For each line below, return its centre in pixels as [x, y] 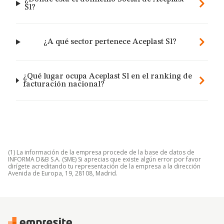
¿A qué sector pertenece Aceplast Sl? [110, 42]
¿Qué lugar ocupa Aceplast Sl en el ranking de [107, 76]
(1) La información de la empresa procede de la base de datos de [101, 152]
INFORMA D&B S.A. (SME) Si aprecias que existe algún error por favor [104, 159]
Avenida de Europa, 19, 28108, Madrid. [63, 173]
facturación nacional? [63, 84]
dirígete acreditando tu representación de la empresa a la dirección [104, 166]
